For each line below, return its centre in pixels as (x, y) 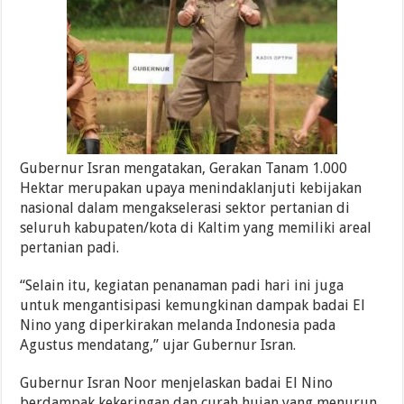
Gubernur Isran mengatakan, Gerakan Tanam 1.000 (184, 168)
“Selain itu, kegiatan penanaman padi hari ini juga (182, 285)
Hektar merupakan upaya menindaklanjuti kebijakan (191, 188)
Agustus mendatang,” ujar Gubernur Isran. (158, 344)
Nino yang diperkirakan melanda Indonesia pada (178, 325)
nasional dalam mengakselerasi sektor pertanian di (185, 207)
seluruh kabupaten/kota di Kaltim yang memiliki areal (196, 227)
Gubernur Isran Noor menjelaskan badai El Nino (177, 382)
